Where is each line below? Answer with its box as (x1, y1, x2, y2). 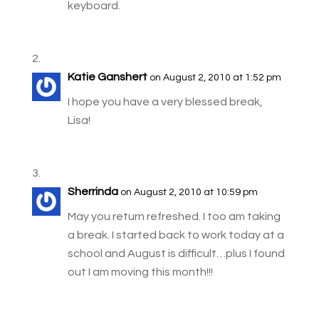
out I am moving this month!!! (67, 266, 213, 278)
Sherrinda (67, 185, 118, 197)
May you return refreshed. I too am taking (67, 210, 281, 222)
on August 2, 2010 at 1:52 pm (149, 72, 281, 83)
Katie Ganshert (67, 70, 147, 83)
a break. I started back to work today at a (67, 229, 284, 241)
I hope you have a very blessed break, (67, 95, 263, 108)
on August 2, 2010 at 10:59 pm (120, 187, 258, 197)
